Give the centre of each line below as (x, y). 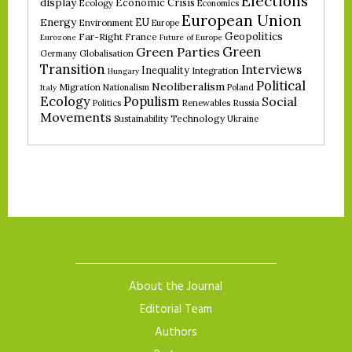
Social (279, 102)
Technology (198, 119)
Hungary (123, 71)
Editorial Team (176, 309)
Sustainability (141, 119)
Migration (80, 88)
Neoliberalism (188, 87)
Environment (106, 23)
